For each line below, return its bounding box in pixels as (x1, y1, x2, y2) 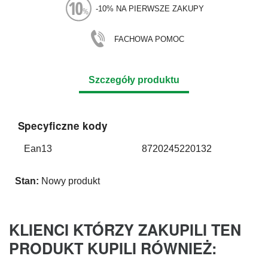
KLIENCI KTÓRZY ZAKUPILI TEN (9, 219, 241, 241)
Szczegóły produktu (89, 74, 179, 85)
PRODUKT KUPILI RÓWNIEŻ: (9, 237, 217, 260)
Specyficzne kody (18, 118, 108, 133)
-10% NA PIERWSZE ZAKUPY (96, 4, 204, 13)
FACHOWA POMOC (114, 34, 184, 44)
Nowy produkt (41, 176, 100, 187)
